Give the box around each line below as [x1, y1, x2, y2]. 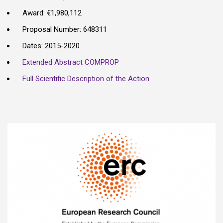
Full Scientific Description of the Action [22, 74, 149, 83]
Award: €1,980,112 [22, 8, 82, 17]
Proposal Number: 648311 [22, 25, 107, 34]
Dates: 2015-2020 [22, 41, 80, 50]
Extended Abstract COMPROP [22, 58, 119, 67]
